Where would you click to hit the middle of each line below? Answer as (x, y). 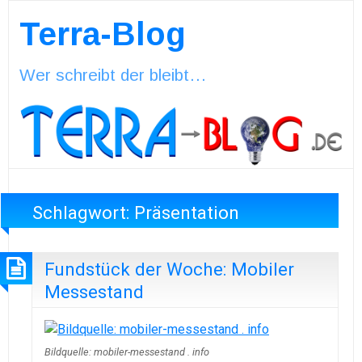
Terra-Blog (102, 34)
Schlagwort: (84, 212)
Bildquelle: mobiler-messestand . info (127, 352)
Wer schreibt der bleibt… (113, 74)
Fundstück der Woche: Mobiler (169, 269)
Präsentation (187, 212)
